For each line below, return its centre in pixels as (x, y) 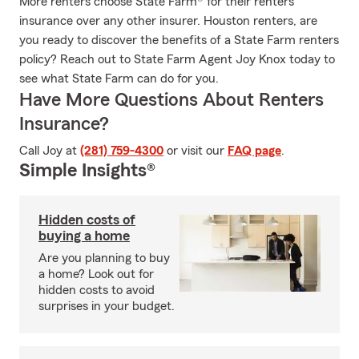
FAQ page (254, 151)
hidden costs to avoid (97, 290)
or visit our (196, 151)
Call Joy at (50, 151)
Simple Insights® (87, 171)
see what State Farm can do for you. (119, 79)
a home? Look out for (96, 274)
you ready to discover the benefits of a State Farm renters (179, 40)
